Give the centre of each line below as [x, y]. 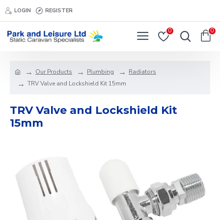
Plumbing [100, 72]
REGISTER [59, 10]
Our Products [54, 72]
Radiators [142, 72]
